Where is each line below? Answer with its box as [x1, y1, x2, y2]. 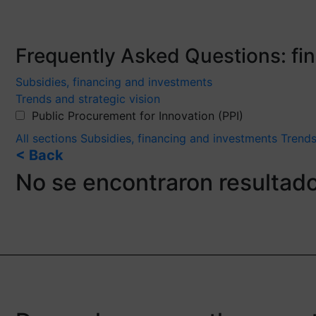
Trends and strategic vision [16, 91, 160, 106]
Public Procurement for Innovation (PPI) [32, 108, 243, 123]
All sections [16, 130, 80, 145]
